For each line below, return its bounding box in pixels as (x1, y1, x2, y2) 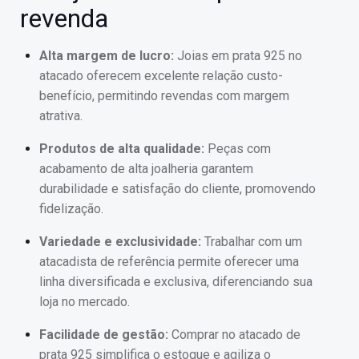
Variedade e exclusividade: (39, 234, 201, 250)
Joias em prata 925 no (174, 48, 302, 64)
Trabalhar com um (201, 234, 302, 250)
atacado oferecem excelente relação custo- (39, 68, 283, 84)
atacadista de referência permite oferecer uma (39, 254, 299, 270)
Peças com (204, 141, 271, 157)
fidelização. (39, 201, 103, 217)
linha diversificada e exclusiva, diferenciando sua (39, 274, 313, 290)
